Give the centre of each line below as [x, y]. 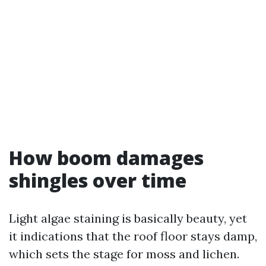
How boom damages [106, 158]
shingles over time [98, 180]
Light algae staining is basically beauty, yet [128, 218]
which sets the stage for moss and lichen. [124, 254]
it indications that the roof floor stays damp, [133, 236]
